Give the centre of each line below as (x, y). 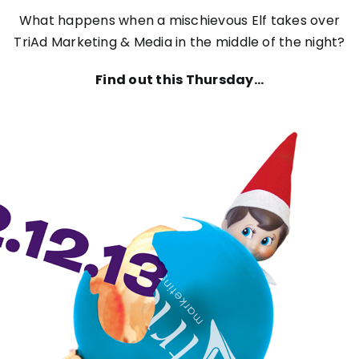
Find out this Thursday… (179, 80)
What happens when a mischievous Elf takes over (179, 20)
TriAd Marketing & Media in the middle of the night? (179, 42)
